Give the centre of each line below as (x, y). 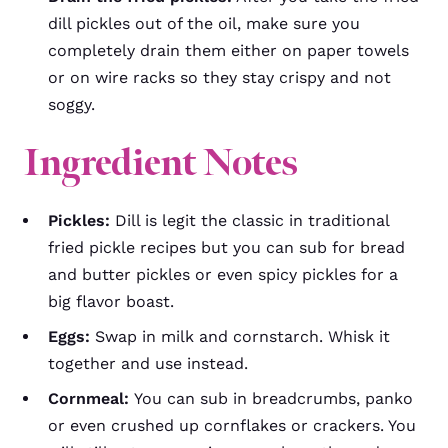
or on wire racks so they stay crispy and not (219, 77)
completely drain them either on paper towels (228, 50)
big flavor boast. (111, 301)
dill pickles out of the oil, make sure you (204, 23)
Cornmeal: (91, 398)
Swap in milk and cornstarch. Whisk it (242, 336)
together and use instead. (148, 363)
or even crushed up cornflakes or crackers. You (232, 425)
